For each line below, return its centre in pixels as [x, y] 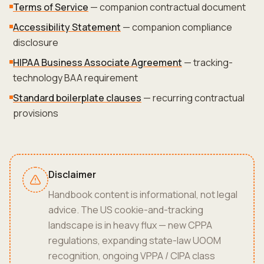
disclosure [36, 42]
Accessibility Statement [67, 27]
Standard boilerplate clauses [77, 98]
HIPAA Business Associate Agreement [98, 62]
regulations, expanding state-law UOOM [134, 240]
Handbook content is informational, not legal [143, 194]
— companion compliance [176, 27]
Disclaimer [72, 174]
